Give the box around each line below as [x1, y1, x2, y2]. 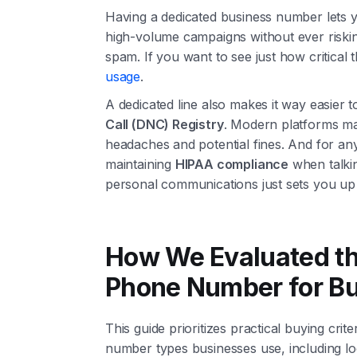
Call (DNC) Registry [105, 116, 224, 133]
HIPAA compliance [175, 156, 288, 173]
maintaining [105, 156, 175, 173]
